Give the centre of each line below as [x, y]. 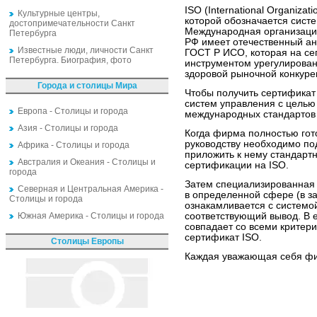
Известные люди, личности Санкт [86, 50]
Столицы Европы [87, 241]
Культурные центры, [59, 13]
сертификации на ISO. [237, 166]
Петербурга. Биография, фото [70, 60]
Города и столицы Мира [87, 86]
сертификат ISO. [223, 238]
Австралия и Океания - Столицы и [87, 162]
